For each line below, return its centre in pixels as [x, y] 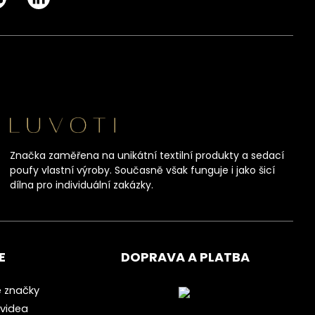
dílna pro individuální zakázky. [82, 185]
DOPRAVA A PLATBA [185, 257]
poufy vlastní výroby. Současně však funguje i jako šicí [143, 171]
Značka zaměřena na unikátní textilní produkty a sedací [147, 156]
